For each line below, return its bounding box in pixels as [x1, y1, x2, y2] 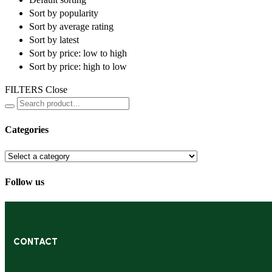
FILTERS [5, 84, 43, 95]
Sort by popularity [29, 8, 98, 19]
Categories [5, 124, 49, 135]
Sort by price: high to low [29, 61, 127, 72]
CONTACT [13, 236, 58, 248]
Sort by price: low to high [29, 48, 127, 59]
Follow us [5, 177, 44, 188]
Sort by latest [29, 35, 79, 46]
